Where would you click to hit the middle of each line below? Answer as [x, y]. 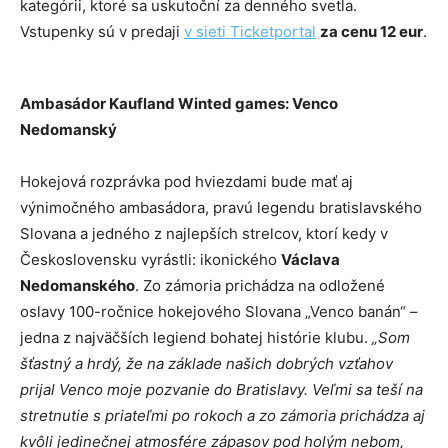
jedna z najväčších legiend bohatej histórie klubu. [194, 338]
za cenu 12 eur [371, 32]
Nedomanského [77, 286]
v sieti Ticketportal [250, 32]
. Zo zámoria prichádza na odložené [260, 286]
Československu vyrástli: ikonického [150, 260]
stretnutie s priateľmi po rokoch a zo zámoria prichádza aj [222, 416]
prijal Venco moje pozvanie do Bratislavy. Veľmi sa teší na [221, 390]
